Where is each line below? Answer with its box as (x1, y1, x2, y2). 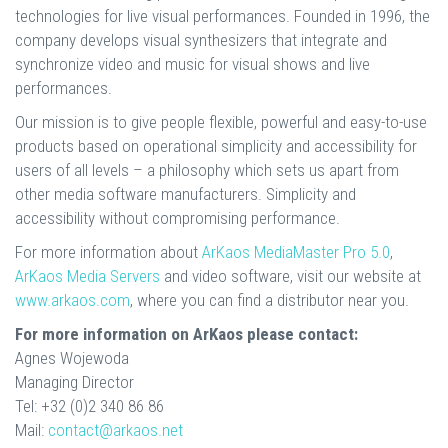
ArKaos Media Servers (15, 265, 160, 286)
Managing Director (15, 371, 134, 392)
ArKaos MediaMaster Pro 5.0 (202, 241, 390, 262)
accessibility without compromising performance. (15, 207, 340, 228)
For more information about (15, 241, 202, 262)
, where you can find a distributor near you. (130, 289, 409, 310)
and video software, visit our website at (160, 265, 421, 286)
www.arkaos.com (15, 289, 130, 310)
